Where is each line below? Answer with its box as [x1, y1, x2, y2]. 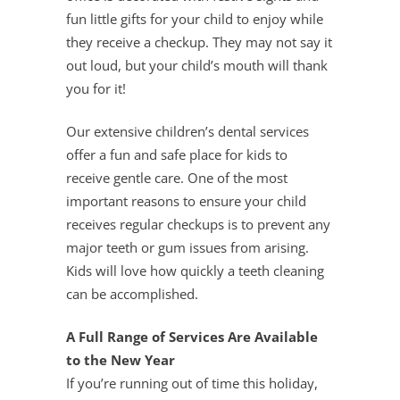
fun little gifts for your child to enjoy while [66, 10, 323, 28]
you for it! [66, 79, 126, 97]
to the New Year [66, 351, 175, 369]
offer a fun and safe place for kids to [66, 146, 287, 163]
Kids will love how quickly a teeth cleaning [66, 262, 324, 279]
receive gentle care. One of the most [66, 169, 287, 187]
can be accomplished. [66, 285, 198, 303]
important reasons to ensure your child [66, 192, 306, 210]
